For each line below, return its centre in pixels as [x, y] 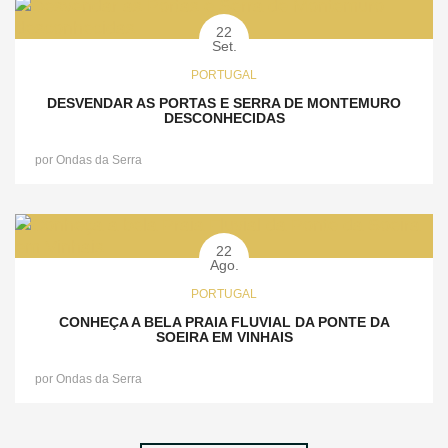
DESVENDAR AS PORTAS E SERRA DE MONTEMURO [224, 103]
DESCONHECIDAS [224, 118]
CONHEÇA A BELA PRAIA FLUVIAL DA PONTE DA [224, 322]
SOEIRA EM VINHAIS [224, 337]
